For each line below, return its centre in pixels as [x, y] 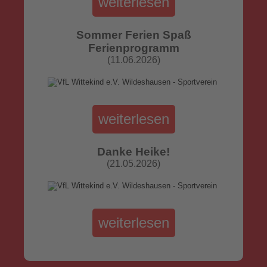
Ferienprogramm [133, 48]
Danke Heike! [133, 152]
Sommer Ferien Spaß [133, 35]
